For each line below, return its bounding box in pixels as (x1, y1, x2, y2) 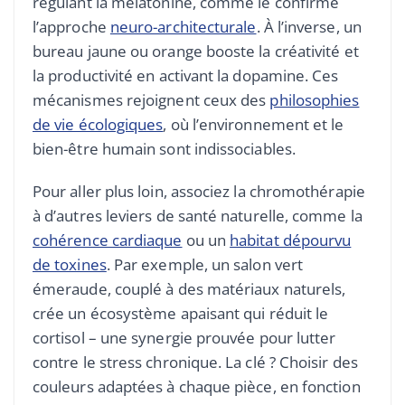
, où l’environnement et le (163, 114, 344, 136)
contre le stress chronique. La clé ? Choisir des (33, 352, 358, 373)
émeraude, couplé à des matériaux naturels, (33, 278, 346, 300)
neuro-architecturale (109, 16, 257, 38)
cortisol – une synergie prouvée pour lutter (33, 327, 336, 349)
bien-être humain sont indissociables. (33, 138, 296, 160)
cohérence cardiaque (33, 230, 183, 251)
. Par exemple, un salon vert (106, 254, 304, 276)
